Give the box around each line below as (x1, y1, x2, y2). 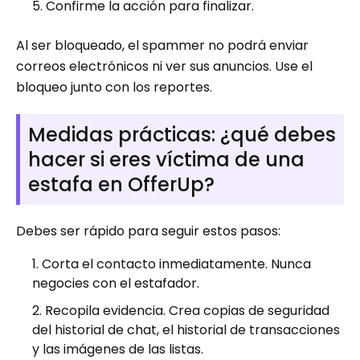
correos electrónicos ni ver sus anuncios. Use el (16, 56, 313, 76)
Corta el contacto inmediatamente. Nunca (42, 254, 311, 273)
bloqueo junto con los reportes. (16, 77, 212, 96)
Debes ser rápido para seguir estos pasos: (16, 221, 280, 240)
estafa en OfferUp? (28, 170, 215, 198)
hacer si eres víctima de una (28, 145, 305, 173)
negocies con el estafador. (32, 273, 199, 292)
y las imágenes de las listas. (32, 339, 203, 358)
